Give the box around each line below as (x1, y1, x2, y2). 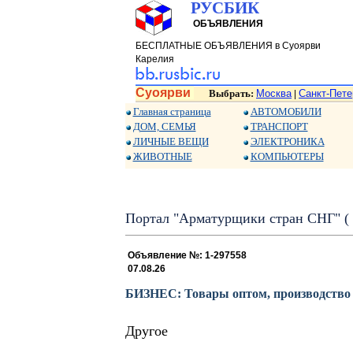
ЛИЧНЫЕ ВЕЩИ (132, 136, 209, 147)
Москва (256, 87, 292, 99)
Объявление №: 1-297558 (127, 250, 247, 262)
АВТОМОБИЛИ (250, 106, 321, 117)
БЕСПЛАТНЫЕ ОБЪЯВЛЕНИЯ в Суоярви (136, 40, 321, 51)
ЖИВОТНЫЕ (132, 150, 192, 162)
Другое (124, 323, 168, 340)
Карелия (136, 54, 174, 65)
